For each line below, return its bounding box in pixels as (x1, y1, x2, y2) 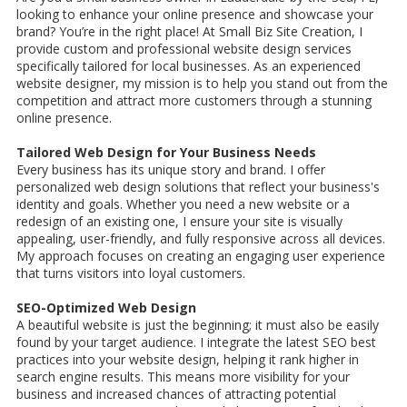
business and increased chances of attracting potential (16, 385, 336, 403)
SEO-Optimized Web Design (16, 299, 196, 317)
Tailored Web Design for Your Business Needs (16, 144, 316, 162)
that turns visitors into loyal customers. (16, 264, 245, 283)
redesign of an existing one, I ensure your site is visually (16, 213, 342, 231)
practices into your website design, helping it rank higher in (16, 351, 359, 369)
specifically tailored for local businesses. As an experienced (16, 57, 361, 75)
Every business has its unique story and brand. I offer (16, 161, 325, 179)
